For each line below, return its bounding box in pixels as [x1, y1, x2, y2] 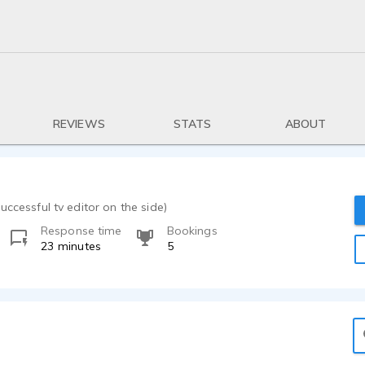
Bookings [166, 223, 218, 238]
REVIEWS [52, 117, 105, 131]
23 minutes [40, 239, 102, 253]
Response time [40, 223, 122, 238]
